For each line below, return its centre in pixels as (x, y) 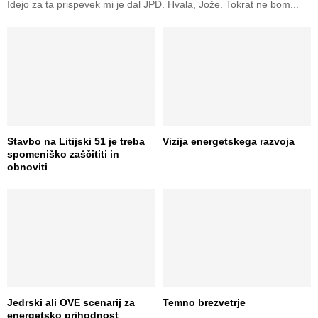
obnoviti (27, 166)
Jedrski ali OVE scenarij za (71, 303)
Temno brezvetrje (204, 303)
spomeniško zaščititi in (63, 154)
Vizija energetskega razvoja (229, 141)
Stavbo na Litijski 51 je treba (76, 141)
